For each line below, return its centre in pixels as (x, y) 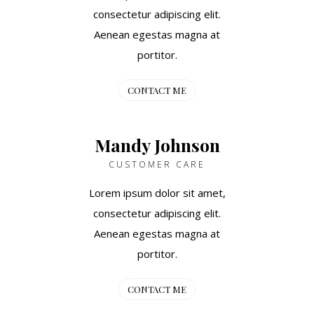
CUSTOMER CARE (157, 164)
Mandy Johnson (157, 144)
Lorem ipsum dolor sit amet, (157, 192)
